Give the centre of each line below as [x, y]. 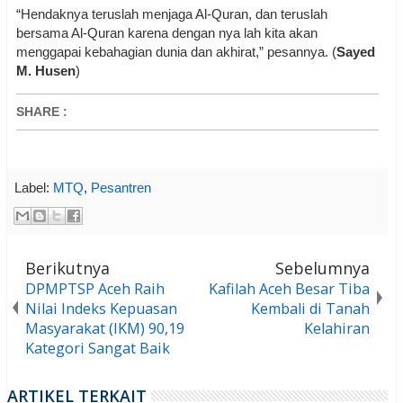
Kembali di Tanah [311, 308]
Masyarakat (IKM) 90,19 [105, 328]
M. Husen [46, 71]
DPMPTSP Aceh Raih [95, 288]
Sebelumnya [323, 268]
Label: [34, 188]
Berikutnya [67, 268]
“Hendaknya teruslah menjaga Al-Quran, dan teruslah [172, 14]
